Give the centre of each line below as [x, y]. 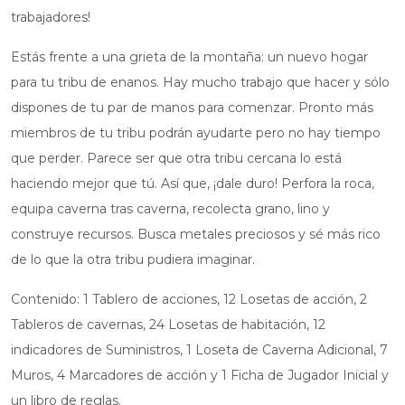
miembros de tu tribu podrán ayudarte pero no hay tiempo [196, 133]
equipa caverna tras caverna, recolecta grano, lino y [170, 209]
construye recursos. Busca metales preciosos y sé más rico [196, 235]
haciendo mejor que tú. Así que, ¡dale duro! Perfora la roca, [193, 184]
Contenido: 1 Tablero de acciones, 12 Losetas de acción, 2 [189, 300]
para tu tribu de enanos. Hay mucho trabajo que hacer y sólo [200, 83]
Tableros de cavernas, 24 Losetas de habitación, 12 [168, 325]
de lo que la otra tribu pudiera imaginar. [133, 260]
